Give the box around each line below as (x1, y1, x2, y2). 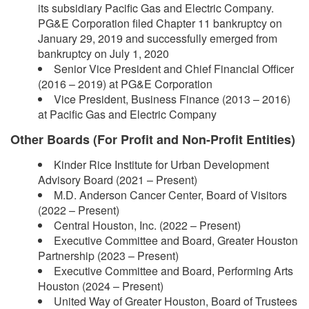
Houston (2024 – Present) (38, 277, 163, 294)
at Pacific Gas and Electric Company (38, 106, 217, 122)
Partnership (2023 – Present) (38, 247, 179, 263)
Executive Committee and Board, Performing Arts (54, 262, 293, 279)
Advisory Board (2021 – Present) (38, 171, 197, 188)
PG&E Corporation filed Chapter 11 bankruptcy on (38, 14, 282, 31)
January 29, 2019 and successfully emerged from (38, 30, 277, 46)
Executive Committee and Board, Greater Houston (54, 232, 298, 248)
